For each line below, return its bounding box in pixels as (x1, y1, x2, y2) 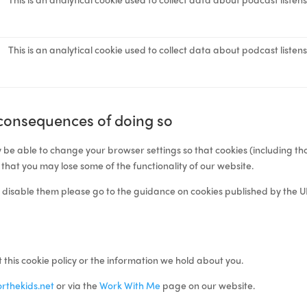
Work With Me (99, 278, 161, 292)
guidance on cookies (134, 183, 223, 197)
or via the (54, 278, 100, 292)
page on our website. (160, 278, 256, 292)
